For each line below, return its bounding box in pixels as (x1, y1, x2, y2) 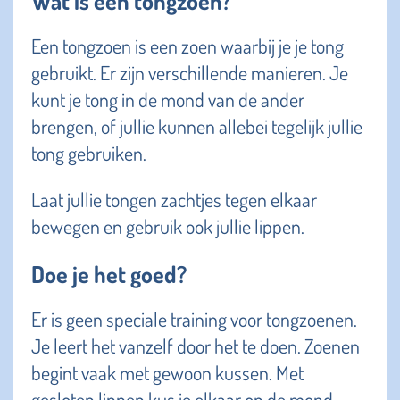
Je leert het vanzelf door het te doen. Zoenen (31, 333, 360, 359)
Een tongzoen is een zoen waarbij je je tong (31, 33, 344, 59)
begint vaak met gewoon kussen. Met (31, 360, 304, 386)
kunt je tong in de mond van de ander (31, 87, 304, 112)
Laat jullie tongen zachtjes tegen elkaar (31, 187, 317, 212)
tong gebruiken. (31, 140, 146, 166)
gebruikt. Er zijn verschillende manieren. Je (31, 60, 348, 86)
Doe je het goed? (31, 259, 187, 289)
